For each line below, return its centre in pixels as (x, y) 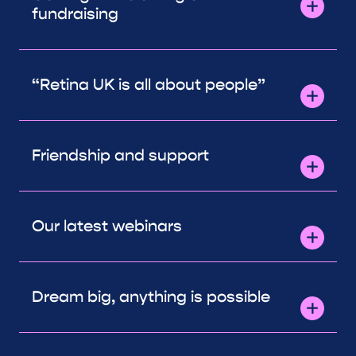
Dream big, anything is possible (151, 297)
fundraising (75, 14)
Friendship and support (120, 156)
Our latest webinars (107, 226)
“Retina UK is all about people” (149, 85)
